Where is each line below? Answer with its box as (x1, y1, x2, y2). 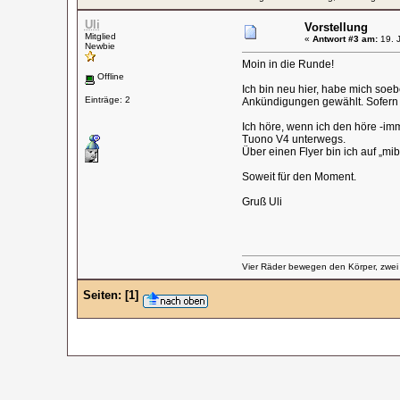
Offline (94, 71, 124, 81)
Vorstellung (304, 21, 368, 34)
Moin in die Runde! (241, 58, 334, 71)
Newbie (84, 41, 115, 51)
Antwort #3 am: (312, 34, 378, 44)
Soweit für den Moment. (241, 171, 356, 183)
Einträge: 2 (84, 94, 130, 104)
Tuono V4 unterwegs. (241, 133, 346, 146)
